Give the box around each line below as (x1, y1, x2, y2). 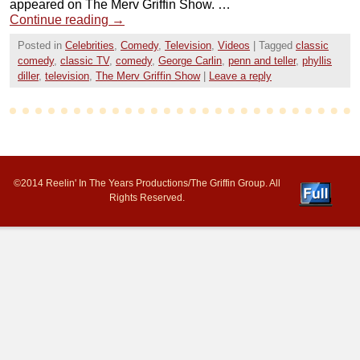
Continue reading (10, 13, 112, 27)
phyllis (302, 55, 332, 67)
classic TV (60, 55, 109, 67)
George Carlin (158, 55, 222, 67)
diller (18, 70, 39, 83)
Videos (218, 39, 250, 52)
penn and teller (228, 55, 296, 67)
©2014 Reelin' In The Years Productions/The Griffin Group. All (14, 178, 281, 190)
